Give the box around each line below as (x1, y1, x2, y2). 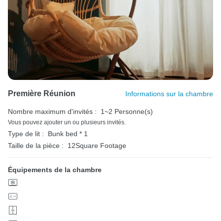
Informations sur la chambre (125, 89, 213, 98)
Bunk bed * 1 (48, 129, 88, 138)
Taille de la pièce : (8, 141, 64, 149)
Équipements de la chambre (8, 165, 102, 174)
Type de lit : (8, 129, 44, 138)
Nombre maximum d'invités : (8, 107, 97, 115)
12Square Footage (68, 141, 126, 149)
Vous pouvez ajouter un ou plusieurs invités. (8, 118, 126, 126)
